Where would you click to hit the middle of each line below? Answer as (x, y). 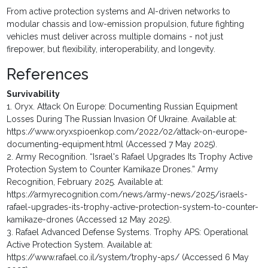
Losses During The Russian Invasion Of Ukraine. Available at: (122, 119)
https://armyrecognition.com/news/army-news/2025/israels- (127, 195)
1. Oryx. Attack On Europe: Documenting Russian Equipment (122, 107)
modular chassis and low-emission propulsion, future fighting (126, 24)
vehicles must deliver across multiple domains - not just (115, 37)
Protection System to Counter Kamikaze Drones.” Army (113, 170)
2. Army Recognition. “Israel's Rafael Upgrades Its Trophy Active (130, 157)
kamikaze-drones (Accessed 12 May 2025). (89, 220)
